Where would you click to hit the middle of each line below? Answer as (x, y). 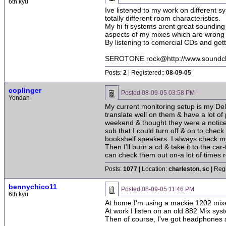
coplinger (25, 90)
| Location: (153, 169)
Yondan (19, 98)
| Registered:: (146, 73)
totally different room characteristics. (163, 18)
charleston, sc (189, 169)
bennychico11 (33, 187)
